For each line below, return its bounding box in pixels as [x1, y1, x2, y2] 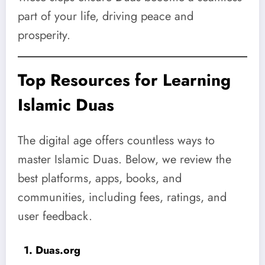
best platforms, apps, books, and [18, 169, 182, 187]
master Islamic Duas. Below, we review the [18, 150, 231, 168]
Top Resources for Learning [18, 68, 231, 93]
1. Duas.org [24, 242, 80, 258]
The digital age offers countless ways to [18, 131, 215, 149]
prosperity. [18, 26, 70, 44]
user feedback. [18, 207, 92, 225]
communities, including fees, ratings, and [18, 188, 227, 206]
